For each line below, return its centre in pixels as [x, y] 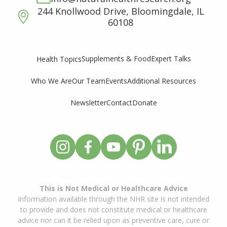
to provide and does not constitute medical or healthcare [113, 209]
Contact [119, 102]
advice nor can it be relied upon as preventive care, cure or [113, 220]
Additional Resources [162, 81]
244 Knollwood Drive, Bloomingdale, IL [121, 11]
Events [116, 81]
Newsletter [88, 102]
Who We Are [51, 81]
